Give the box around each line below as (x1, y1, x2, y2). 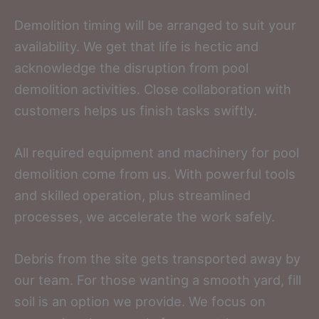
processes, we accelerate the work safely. (14, 208, 275, 224)
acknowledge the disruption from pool (14, 59, 249, 75)
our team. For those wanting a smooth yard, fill (14, 272, 301, 288)
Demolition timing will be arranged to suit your (14, 16, 296, 33)
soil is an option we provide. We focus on (14, 293, 266, 310)
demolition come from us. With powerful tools (14, 165, 296, 182)
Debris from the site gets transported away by (14, 251, 300, 267)
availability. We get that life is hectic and (14, 38, 258, 54)
